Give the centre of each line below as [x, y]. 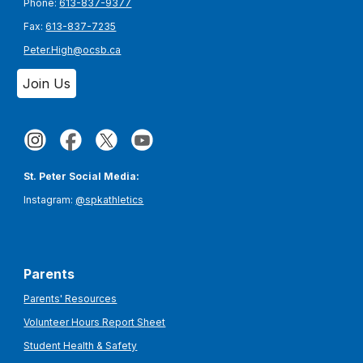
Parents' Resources [70, 299]
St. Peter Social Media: [82, 176]
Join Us [47, 83]
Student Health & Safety [81, 345]
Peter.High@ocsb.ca [73, 49]
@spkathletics [110, 199]
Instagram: [49, 199]
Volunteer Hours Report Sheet [95, 322]
